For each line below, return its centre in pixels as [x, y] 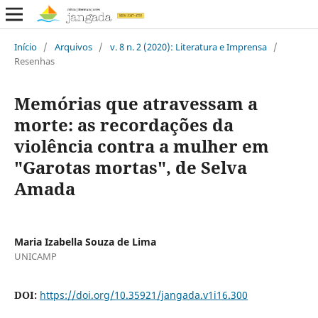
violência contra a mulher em [141, 146]
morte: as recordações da [124, 124]
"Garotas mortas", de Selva [130, 167]
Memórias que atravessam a [136, 103]
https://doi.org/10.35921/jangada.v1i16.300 [143, 295]
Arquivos [73, 46]
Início [25, 46]
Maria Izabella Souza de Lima [85, 241]
